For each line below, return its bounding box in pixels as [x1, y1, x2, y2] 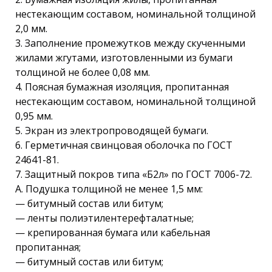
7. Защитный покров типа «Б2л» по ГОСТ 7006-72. [15, 168, 252, 181]
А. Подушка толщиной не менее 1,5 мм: [15, 182, 203, 195]
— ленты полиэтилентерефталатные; [15, 211, 194, 225]
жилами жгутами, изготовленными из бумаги [15, 51, 233, 64]
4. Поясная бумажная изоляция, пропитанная [15, 80, 229, 93]
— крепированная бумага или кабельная [15, 226, 210, 239]
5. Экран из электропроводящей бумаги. [15, 124, 208, 137]
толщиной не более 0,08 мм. [15, 66, 150, 79]
